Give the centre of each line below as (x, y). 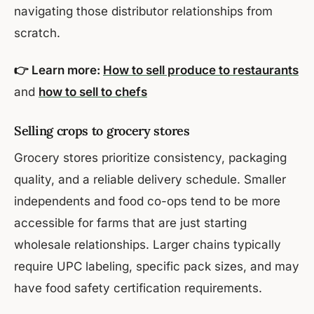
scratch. (37, 33)
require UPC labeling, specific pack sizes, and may (157, 267)
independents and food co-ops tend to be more (147, 202)
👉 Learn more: (59, 70)
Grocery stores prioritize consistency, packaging (150, 158)
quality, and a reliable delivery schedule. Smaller (150, 180)
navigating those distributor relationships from (143, 12)
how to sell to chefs (93, 92)
